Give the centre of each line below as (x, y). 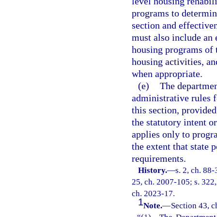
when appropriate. (167, 73)
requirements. (159, 158)
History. (153, 170)
